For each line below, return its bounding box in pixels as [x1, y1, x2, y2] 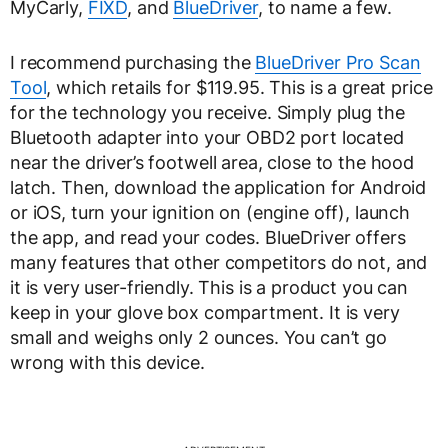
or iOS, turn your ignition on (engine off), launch [10, 202, 410, 224]
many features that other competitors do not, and [10, 252, 428, 274]
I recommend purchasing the [10, 52, 256, 74]
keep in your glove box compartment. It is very [10, 302, 400, 324]
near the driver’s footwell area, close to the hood [10, 152, 414, 174]
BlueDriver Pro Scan [255, 52, 421, 74]
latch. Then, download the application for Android [10, 177, 427, 199]
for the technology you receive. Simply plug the [10, 102, 405, 124]
